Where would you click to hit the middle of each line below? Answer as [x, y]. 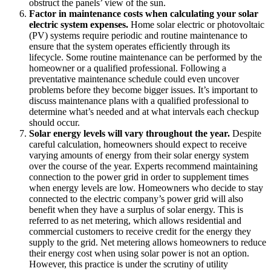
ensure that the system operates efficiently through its [129, 46]
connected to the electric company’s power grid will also [136, 198]
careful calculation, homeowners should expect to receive [138, 144]
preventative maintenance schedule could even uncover [134, 79]
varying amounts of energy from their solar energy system [139, 155]
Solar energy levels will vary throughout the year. [129, 133]
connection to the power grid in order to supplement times [139, 177]
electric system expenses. [79, 24]
